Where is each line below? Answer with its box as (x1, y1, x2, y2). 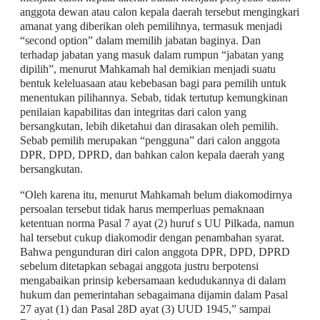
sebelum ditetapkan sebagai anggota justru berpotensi (19, 259, 259, 272)
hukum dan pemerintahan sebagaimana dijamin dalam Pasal (19, 288, 288, 301)
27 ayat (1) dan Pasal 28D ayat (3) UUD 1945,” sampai (19, 302, 271, 315)
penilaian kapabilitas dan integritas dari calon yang (19, 105, 246, 118)
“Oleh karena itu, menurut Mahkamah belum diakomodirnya (19, 188, 292, 201)
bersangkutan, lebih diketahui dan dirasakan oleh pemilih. (19, 119, 279, 132)
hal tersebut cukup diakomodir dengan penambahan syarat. (19, 231, 284, 244)
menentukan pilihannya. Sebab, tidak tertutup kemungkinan (19, 91, 288, 104)
